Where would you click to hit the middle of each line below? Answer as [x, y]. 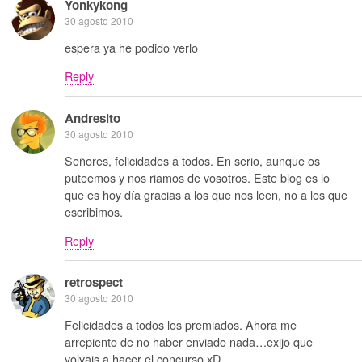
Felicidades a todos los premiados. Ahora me [181, 325]
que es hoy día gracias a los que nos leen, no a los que [206, 195]
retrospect [94, 282]
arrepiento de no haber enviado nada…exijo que [189, 342]
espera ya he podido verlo [131, 47]
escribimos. [94, 212]
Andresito [93, 118]
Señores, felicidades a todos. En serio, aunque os [192, 161]
